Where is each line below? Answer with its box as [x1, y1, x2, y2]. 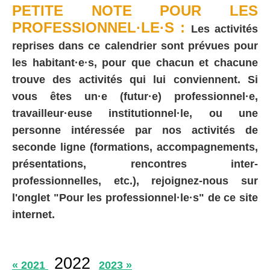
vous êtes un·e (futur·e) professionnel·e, [12, 90, 258, 102]
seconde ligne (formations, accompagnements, [12, 140, 258, 153]
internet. [12, 208, 55, 221]
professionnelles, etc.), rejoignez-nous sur [12, 174, 258, 187]
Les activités [191, 22, 258, 35]
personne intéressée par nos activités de [12, 124, 258, 136]
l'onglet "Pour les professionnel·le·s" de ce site [12, 191, 258, 204]
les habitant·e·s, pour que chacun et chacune [12, 56, 258, 69]
